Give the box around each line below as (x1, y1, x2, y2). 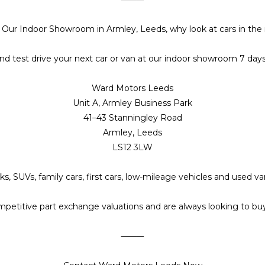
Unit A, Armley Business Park (73, 98, 192, 109)
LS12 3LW (112, 142, 153, 153)
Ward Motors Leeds (92, 83, 173, 94)
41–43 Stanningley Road (83, 112, 182, 124)
